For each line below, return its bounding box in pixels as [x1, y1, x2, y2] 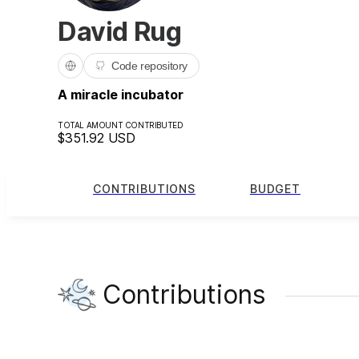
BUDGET [249, 182, 301, 196]
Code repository [111, 58, 188, 72]
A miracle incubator [58, 86, 184, 103]
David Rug [58, 15, 182, 47]
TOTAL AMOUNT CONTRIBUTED [58, 119, 184, 130]
